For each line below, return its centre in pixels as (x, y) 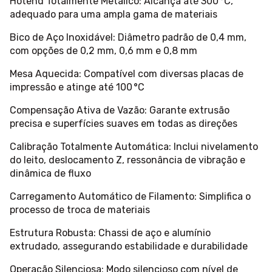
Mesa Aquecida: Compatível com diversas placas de (127, 74)
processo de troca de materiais (80, 210)
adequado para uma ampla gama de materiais (114, 15)
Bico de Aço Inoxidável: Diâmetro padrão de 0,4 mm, (128, 38)
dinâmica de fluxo (50, 174)
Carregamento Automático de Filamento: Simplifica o (130, 197)
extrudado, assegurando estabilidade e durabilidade (129, 246)
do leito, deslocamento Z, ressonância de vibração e (127, 160)
